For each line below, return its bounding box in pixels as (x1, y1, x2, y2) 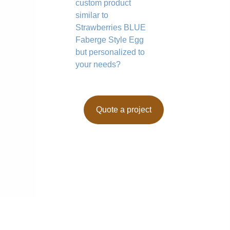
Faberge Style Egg (75, 35, 144, 45)
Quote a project (96, 105, 152, 114)
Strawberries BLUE (75, 23, 146, 32)
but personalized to (75, 48, 145, 57)
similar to (75, 11, 109, 20)
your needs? (75, 60, 121, 69)
